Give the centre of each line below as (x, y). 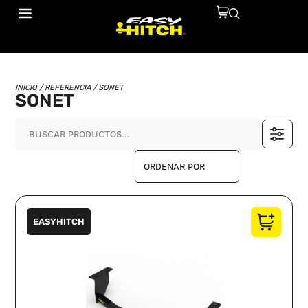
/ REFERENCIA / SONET (80, 88)
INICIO (26, 88)
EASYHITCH (59, 222)
